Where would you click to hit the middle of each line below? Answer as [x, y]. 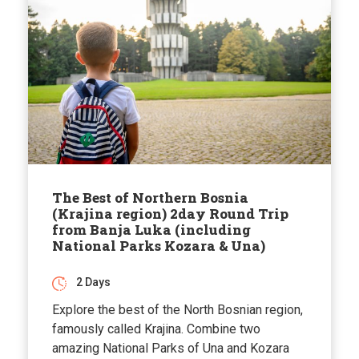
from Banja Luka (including [151, 230]
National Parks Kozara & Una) [159, 246]
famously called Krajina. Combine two [156, 329]
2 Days [93, 282]
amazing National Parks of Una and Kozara [171, 349]
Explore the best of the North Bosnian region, [177, 310]
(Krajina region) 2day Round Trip [170, 214]
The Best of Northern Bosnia [150, 198]
